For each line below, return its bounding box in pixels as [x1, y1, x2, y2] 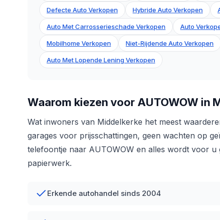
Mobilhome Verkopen [47, 39, 111, 48]
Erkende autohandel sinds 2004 [47, 189, 161, 198]
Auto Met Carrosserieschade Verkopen [47, 23, 165, 31]
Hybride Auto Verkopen [133, 6, 203, 14]
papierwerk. [27, 158, 72, 168]
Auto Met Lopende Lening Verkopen [47, 56, 155, 64]
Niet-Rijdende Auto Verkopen [126, 39, 214, 48]
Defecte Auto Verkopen [47, 6, 118, 14]
